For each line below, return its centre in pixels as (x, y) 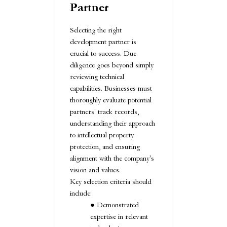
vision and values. (95, 170)
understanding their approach (112, 124)
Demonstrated (118, 205)
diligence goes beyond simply (112, 65)
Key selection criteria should (111, 182)
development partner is (103, 42)
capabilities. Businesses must (111, 89)
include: (81, 194)
